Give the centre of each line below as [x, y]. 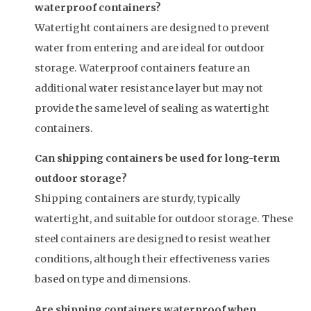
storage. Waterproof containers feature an [142, 68]
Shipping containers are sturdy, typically [137, 199]
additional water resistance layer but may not [149, 88]
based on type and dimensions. [113, 279]
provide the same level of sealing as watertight [152, 108]
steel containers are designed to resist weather [153, 239]
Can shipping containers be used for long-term [157, 159]
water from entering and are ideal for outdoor [150, 48]
